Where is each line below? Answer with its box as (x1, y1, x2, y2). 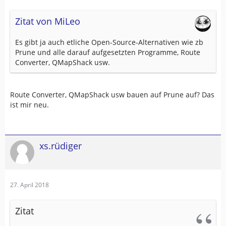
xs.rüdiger (39, 140, 82, 152)
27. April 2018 (10, 181, 49, 189)
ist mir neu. (10, 100, 49, 109)
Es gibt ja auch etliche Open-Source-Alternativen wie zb (15, 37, 203, 47)
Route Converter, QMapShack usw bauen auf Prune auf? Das (10, 90, 214, 99)
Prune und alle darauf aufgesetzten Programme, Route (15, 47, 200, 57)
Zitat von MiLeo (15, 15, 80, 27)
